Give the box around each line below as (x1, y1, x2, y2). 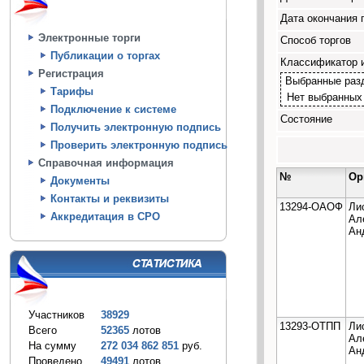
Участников (28, 309, 84, 321)
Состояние (280, 112, 332, 125)
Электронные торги (38, 32, 141, 44)
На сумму (28, 340, 76, 352)
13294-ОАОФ (279, 200, 343, 213)
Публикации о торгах (50, 50, 160, 62)
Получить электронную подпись (50, 121, 221, 133)
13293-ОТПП (279, 319, 340, 332)
